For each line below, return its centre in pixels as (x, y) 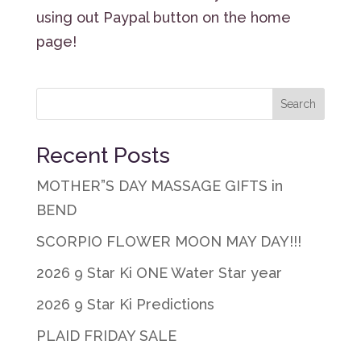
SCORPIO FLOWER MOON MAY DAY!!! (168, 241)
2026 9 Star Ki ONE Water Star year (159, 272)
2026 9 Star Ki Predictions (125, 304)
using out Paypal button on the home (163, 17)
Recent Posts (103, 155)
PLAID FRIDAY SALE (106, 335)
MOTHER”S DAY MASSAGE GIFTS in (159, 185)
